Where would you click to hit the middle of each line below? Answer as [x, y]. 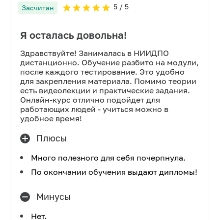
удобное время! [51, 118]
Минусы [54, 196]
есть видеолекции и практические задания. [105, 90]
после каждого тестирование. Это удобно [102, 72]
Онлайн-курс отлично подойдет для [90, 100]
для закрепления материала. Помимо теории [108, 81]
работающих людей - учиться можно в [94, 109]
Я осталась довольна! [73, 35]
